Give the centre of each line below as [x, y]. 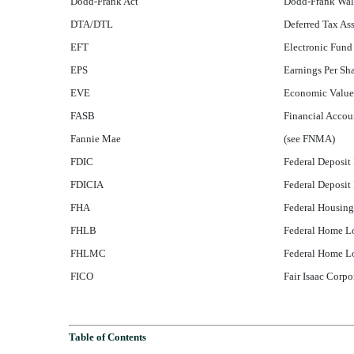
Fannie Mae [96, 138]
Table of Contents [107, 337]
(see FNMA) [309, 138]
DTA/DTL [92, 24]
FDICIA [87, 184]
